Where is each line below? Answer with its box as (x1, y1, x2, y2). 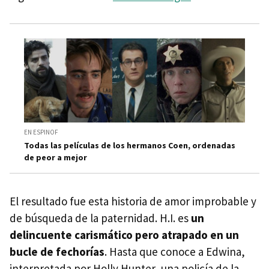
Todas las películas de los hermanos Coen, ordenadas (24, 140, 235, 151)
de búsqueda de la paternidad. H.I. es (10, 211, 191, 226)
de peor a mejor (24, 152, 87, 163)
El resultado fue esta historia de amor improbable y (10, 194, 256, 209)
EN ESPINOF (24, 128, 58, 137)
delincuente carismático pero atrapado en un (10, 228, 239, 243)
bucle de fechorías (10, 244, 104, 259)
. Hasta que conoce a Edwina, (104, 244, 245, 259)
